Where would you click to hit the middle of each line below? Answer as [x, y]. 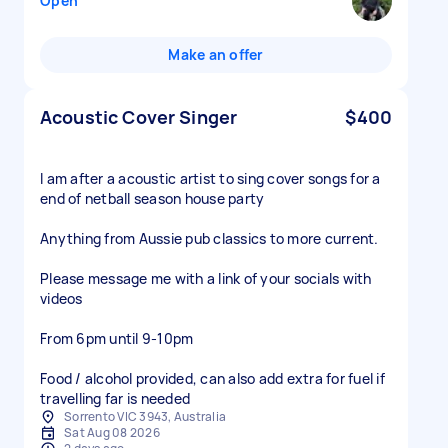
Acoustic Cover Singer [139, 117]
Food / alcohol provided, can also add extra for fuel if [212, 378]
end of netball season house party [152, 198]
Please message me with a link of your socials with [206, 278]
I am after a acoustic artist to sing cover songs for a [210, 178]
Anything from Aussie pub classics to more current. [209, 238]
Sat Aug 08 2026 [112, 432]
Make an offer [216, 54]
